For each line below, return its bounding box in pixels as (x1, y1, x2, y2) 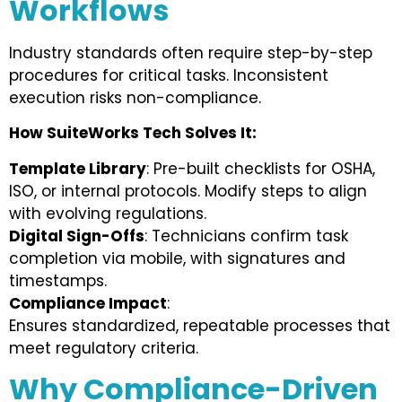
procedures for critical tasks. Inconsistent (9, 64, 328, 86)
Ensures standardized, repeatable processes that (9, 314, 390, 336)
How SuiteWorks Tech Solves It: (9, 122, 257, 144)
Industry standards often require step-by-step (9, 41, 372, 64)
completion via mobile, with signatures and (9, 247, 345, 269)
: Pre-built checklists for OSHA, (146, 157, 375, 179)
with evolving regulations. (9, 202, 206, 224)
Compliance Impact (9, 292, 167, 314)
